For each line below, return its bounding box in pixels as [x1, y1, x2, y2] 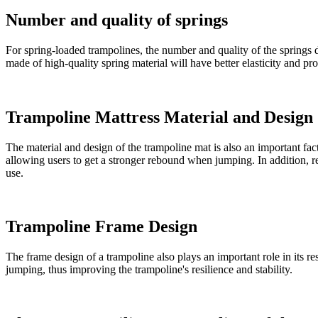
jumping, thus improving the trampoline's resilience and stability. [6, 263, 292, 276]
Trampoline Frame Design [6, 217, 197, 236]
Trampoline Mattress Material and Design [6, 107, 313, 126]
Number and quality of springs [6, 10, 228, 29]
